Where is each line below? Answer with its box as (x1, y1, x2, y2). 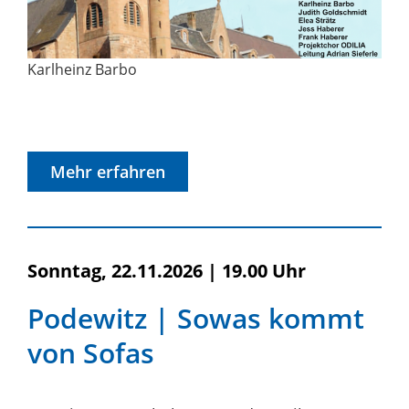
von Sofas (27, 334, 154, 372)
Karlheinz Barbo (27, 59, 137, 80)
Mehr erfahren (50, 161, 165, 184)
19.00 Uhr (222, 258, 306, 284)
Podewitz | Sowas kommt (27, 299, 364, 338)
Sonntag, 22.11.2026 (27, 258, 203, 284)
